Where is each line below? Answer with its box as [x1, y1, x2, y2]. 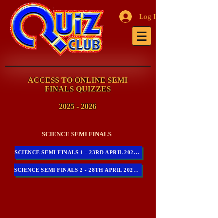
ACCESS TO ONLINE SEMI [28, 76, 127, 84]
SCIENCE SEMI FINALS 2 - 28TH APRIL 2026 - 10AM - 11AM [133, 167, 139, 173]
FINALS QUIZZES [44, 85, 111, 93]
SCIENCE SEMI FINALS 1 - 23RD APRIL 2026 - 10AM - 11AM [133, 149, 139, 155]
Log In [139, 13, 160, 20]
